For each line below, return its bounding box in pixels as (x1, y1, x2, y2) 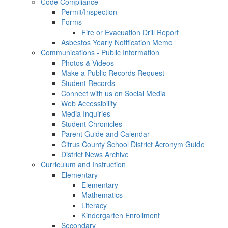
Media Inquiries (61, 108, 110, 119)
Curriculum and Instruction (41, 159, 126, 169)
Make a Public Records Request (61, 68, 164, 78)
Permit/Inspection (61, 7, 117, 17)
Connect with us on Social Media (61, 88, 166, 98)
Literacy (81, 200, 107, 210)
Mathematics (81, 190, 123, 200)
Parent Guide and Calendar (61, 129, 150, 139)
